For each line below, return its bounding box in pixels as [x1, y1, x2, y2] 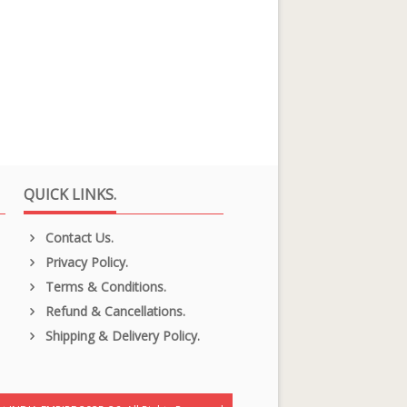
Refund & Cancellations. [41, 302, 185, 320]
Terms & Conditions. [41, 277, 166, 295]
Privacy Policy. [41, 253, 128, 271]
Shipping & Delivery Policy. [41, 326, 200, 344]
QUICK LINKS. [24, 184, 116, 204]
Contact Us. [41, 228, 114, 246]
